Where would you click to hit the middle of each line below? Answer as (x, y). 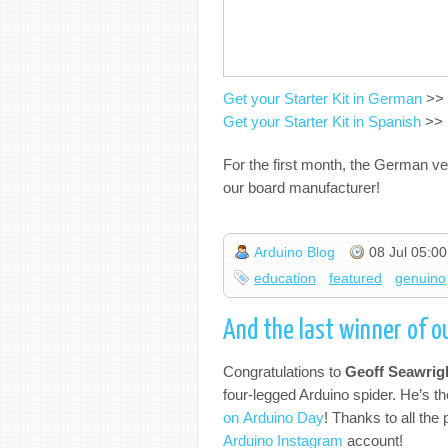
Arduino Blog (295, 252)
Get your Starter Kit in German (322, 98)
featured (356, 278)
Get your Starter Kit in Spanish (322, 121)
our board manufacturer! (301, 187)
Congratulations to (284, 371)
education (285, 278)
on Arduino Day (273, 417)
